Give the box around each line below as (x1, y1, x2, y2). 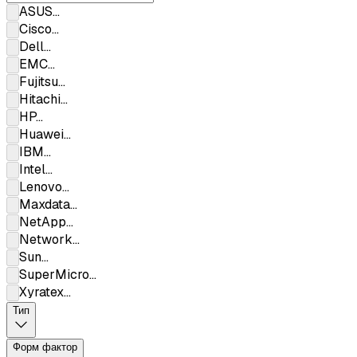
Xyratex (19, 284, 64, 301)
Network (19, 231, 73, 249)
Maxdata (19, 196, 70, 214)
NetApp (19, 214, 66, 231)
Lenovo (19, 178, 62, 196)
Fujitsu (19, 73, 58, 91)
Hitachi (19, 91, 61, 108)
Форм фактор (13, 341, 77, 354)
